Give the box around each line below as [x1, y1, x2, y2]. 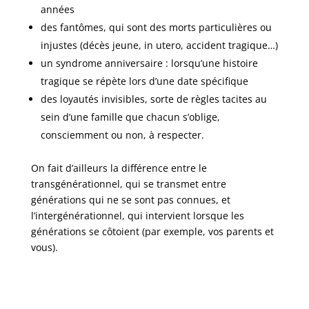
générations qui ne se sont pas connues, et [30, 193, 230, 207]
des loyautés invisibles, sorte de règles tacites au [40, 92, 267, 106]
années [40, 3, 74, 17]
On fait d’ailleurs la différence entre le [30, 161, 207, 175]
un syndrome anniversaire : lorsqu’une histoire [40, 57, 258, 70]
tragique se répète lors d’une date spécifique [40, 74, 248, 88]
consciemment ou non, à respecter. [40, 128, 204, 142]
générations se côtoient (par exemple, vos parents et [30, 225, 274, 239]
